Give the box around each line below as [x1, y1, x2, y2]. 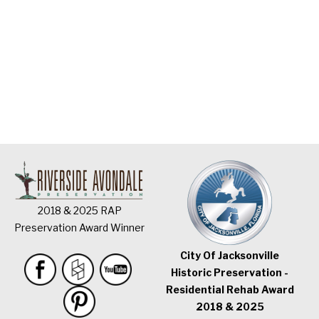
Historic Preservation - [171, 266, 289, 278]
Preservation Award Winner [14, 221, 145, 234]
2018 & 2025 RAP [37, 204, 122, 217]
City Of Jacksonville [180, 249, 280, 261]
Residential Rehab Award [165, 283, 294, 296]
